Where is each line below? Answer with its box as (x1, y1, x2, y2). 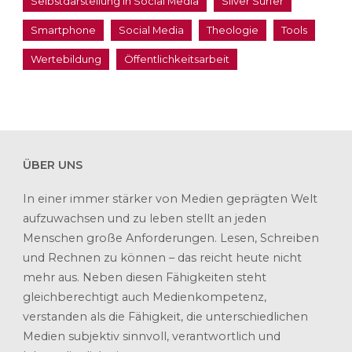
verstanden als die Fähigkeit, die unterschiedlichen (22, 309, 308, 324)
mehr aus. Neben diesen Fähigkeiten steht (22, 269, 266, 284)
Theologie (206, 24, 258, 37)
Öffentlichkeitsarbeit (123, 53, 229, 66)
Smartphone (30, 24, 96, 37)
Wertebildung (30, 53, 101, 66)
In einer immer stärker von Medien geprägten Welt (22, 191, 317, 206)
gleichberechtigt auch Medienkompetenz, (22, 289, 266, 304)
